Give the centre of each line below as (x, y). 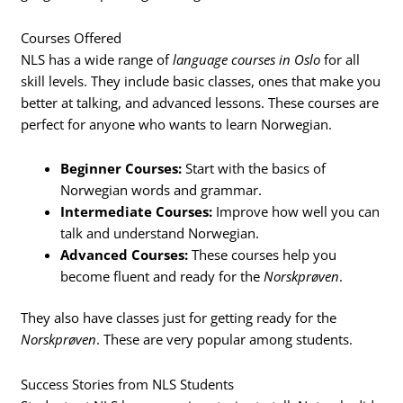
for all (340, 59)
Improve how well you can (296, 212)
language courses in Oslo (247, 59)
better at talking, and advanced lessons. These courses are (200, 102)
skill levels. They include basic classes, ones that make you (201, 81)
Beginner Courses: (121, 169)
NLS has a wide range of (97, 59)
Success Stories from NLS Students (128, 384)
